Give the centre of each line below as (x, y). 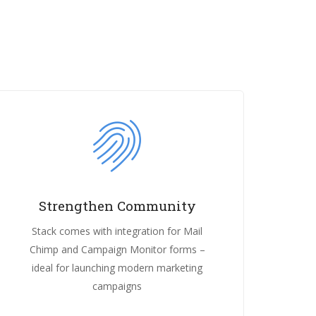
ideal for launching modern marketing (117, 267)
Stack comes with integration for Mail (117, 231)
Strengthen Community (117, 206)
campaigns (117, 286)
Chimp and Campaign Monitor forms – (117, 249)
